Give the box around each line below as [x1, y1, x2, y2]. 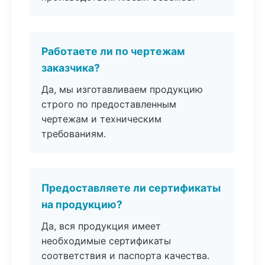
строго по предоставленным [41, 98, 176, 110]
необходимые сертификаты [41, 235, 171, 247]
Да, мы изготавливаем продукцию [41, 83, 203, 95]
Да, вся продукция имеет [41, 220, 161, 232]
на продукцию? [41, 198, 122, 211]
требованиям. [41, 128, 106, 140]
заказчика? [41, 62, 100, 74]
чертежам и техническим [41, 113, 161, 125]
